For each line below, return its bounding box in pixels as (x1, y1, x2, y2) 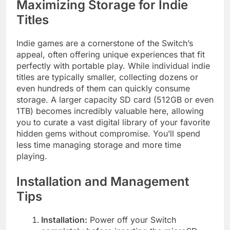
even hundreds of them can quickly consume (16, 83, 190, 93)
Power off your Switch (87, 214, 176, 225)
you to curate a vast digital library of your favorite (16, 117, 210, 127)
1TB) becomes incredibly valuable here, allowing (16, 105, 204, 116)
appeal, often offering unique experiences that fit (16, 49, 205, 60)
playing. (16, 150, 47, 161)
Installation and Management (16, 174, 189, 189)
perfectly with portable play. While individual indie (16, 60, 210, 71)
